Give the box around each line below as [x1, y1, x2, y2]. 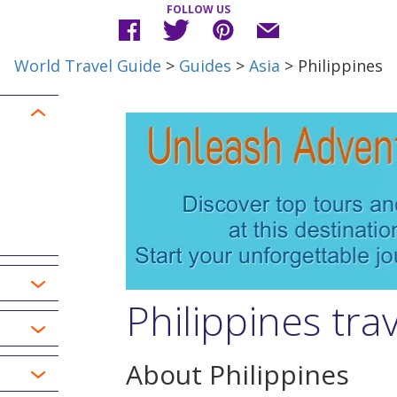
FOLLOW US [167, 2, 230, 17]
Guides [179, 55, 231, 76]
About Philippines [125, 355, 349, 393]
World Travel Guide [14, 55, 161, 76]
